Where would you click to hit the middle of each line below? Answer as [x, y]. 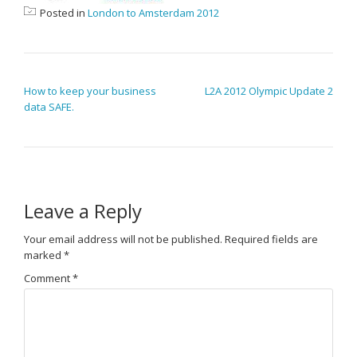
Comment [48, 278]
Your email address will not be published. [123, 239]
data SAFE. [49, 107]
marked [44, 255]
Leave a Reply [83, 211]
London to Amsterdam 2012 [153, 13]
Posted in [64, 13]
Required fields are [271, 239]
